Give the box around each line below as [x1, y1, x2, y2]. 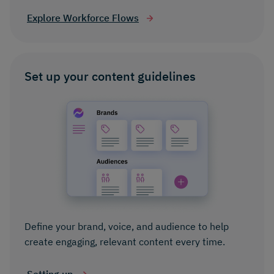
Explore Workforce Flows [27, 12, 139, 24]
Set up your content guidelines [24, 68, 196, 85]
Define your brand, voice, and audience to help [24, 220, 229, 233]
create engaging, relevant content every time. [24, 235, 225, 248]
